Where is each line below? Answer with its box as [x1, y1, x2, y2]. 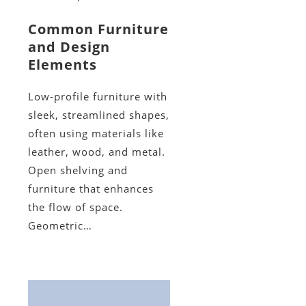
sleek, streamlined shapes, [27, 108, 169, 122]
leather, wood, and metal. [27, 145, 165, 159]
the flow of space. [27, 200, 123, 214]
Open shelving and [27, 163, 128, 178]
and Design [27, 38, 110, 57]
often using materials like [27, 126, 164, 141]
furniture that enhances [27, 182, 154, 196]
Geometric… [27, 219, 92, 233]
